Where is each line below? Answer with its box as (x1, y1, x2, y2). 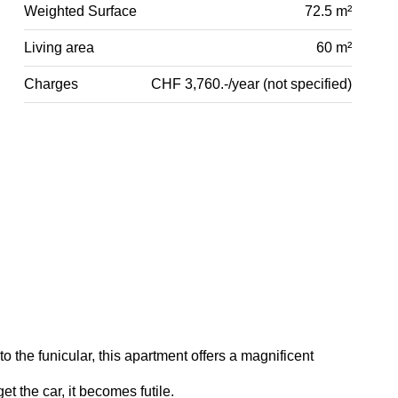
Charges (24, 76, 79, 92)
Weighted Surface (24, 3, 138, 19)
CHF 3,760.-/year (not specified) (150, 76, 352, 92)
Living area (24, 39, 95, 55)
